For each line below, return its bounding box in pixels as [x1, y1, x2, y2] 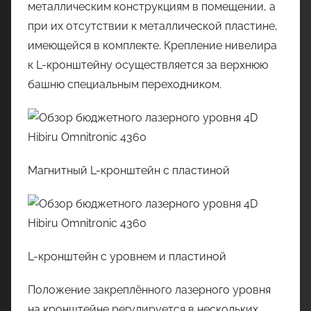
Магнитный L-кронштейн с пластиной [28, 164, 230, 177]
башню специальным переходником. [28, 78, 221, 91]
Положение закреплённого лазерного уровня [28, 283, 271, 296]
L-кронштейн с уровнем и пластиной [28, 250, 226, 263]
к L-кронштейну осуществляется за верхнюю [28, 58, 268, 72]
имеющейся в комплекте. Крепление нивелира [28, 39, 277, 52]
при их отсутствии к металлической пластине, [28, 19, 278, 33]
